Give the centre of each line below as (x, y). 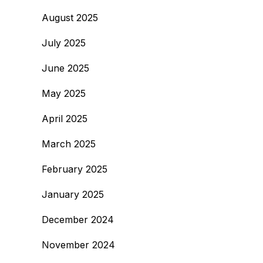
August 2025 (70, 18)
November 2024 (78, 245)
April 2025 (65, 119)
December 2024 (78, 220)
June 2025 (65, 68)
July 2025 (64, 43)
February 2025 (75, 169)
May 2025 (64, 93)
